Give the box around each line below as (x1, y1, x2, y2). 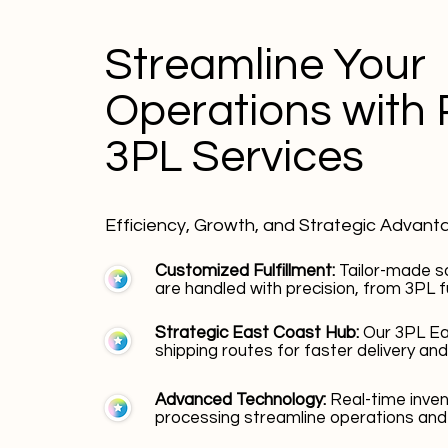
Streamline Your (105, 42, 426, 88)
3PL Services (105, 134, 364, 180)
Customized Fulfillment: (155, 262, 339, 280)
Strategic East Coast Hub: (155, 324, 363, 342)
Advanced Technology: (155, 391, 330, 409)
